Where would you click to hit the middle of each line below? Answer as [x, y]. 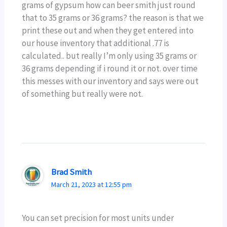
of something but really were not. [83, 94]
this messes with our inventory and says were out [110, 81]
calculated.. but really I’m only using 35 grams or [109, 56]
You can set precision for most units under [98, 218]
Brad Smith [71, 172]
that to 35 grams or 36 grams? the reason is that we [113, 18]
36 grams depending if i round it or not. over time [110, 68]
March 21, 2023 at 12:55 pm [91, 184]
